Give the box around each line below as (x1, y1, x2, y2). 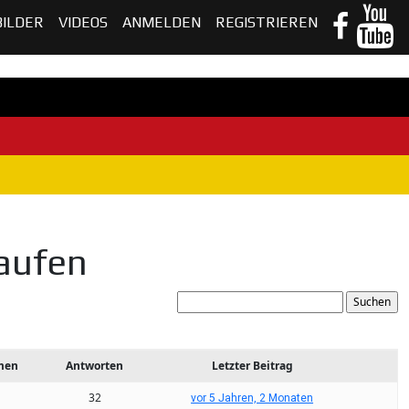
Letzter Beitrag (211, 357, 293, 373)
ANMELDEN (121, 14, 201, 31)
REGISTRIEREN (215, 14, 318, 31)
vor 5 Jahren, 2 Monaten (191, 391, 314, 404)
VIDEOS (58, 14, 108, 31)
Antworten (66, 357, 124, 373)
